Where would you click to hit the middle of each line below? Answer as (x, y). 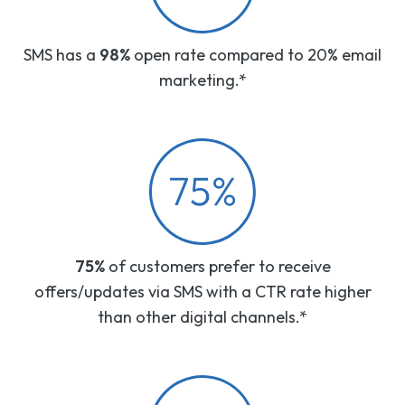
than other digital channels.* (202, 317)
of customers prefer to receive (217, 266)
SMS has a (60, 55)
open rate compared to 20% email (258, 55)
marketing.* (202, 80)
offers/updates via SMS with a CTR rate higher (202, 292)
